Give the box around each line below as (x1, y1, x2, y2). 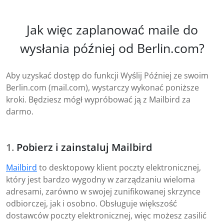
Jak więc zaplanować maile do (26, 21, 198, 38)
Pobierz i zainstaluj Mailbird (16, 140, 152, 154)
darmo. (6, 106, 33, 117)
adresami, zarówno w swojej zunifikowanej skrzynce (6, 186, 200, 197)
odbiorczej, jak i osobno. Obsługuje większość (6, 198, 177, 209)
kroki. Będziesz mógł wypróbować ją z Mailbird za (6, 94, 190, 105)
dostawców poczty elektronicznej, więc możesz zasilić (6, 210, 206, 221)
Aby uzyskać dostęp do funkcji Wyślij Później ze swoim (6, 70, 208, 81)
